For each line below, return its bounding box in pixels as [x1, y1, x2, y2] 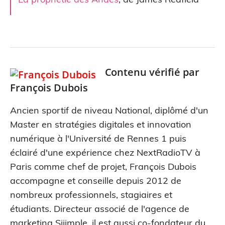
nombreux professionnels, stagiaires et [10, 189, 172, 201]
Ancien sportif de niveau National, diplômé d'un [10, 104, 208, 117]
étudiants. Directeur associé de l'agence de [10, 203, 189, 215]
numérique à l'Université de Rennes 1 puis [10, 133, 186, 145]
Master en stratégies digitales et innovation [10, 119, 191, 131]
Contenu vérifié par [104, 65, 199, 79]
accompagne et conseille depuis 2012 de [10, 175, 181, 187]
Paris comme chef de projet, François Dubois [10, 161, 196, 173]
